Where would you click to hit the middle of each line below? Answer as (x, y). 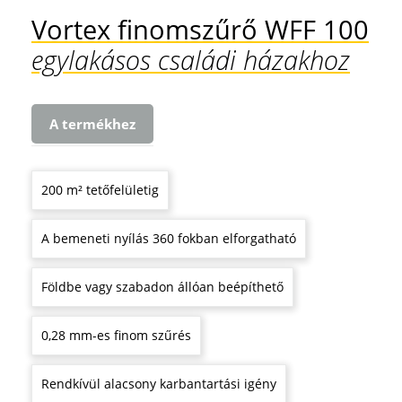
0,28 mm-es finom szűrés (116, 335)
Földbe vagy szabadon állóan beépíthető (162, 286)
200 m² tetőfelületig (100, 189)
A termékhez (92, 123)
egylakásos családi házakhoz (191, 59)
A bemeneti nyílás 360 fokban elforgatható (169, 238)
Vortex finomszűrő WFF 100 (200, 29)
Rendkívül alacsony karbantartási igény (159, 383)
